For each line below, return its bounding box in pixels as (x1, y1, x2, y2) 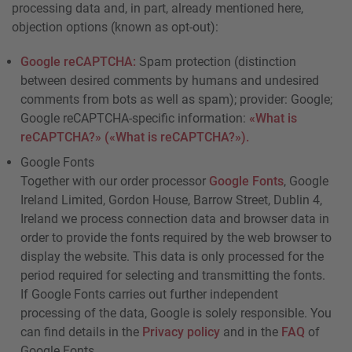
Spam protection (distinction (136, 53, 297, 69)
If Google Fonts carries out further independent (20, 286, 279, 302)
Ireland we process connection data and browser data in (20, 211, 330, 226)
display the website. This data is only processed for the (20, 248, 324, 264)
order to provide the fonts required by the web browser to (20, 229, 332, 245)
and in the (220, 324, 282, 339)
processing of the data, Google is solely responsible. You (20, 305, 332, 321)
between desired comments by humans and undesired (20, 72, 320, 88)
